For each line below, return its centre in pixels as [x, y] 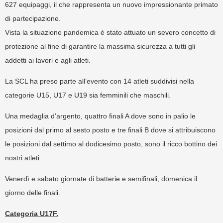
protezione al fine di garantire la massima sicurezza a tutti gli [100, 47]
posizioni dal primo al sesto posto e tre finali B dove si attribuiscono [110, 130]
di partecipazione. [33, 19]
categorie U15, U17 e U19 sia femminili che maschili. [88, 95]
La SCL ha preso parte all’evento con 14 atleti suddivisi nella [100, 81]
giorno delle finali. [33, 193]
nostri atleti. [23, 158]
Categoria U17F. [32, 214]
